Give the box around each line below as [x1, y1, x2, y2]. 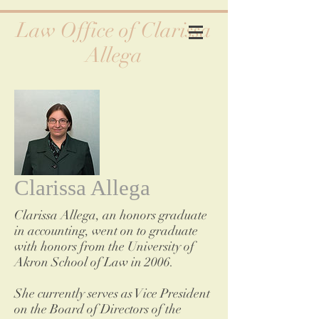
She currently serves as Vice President [14, 286, 210, 302]
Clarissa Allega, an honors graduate [14, 207, 207, 224]
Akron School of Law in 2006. [14, 254, 174, 271]
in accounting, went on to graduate [14, 223, 198, 239]
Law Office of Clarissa [16, 18, 211, 43]
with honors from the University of [14, 239, 194, 255]
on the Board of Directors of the [14, 301, 182, 318]
